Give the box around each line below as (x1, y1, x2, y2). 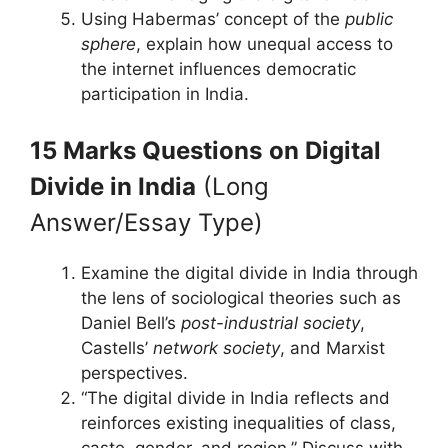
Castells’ (81, 337, 153, 358)
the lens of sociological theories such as (81, 287, 401, 308)
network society (153, 337, 280, 358)
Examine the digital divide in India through (81, 262, 418, 283)
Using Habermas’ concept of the (81, 9, 345, 30)
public (345, 9, 393, 30)
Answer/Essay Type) (30, 207, 263, 237)
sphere (81, 34, 136, 55)
